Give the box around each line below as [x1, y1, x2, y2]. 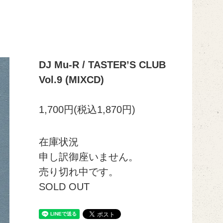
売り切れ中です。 [38, 166, 118, 177]
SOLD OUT [38, 181, 90, 192]
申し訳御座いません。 [38, 151, 138, 162]
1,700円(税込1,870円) [38, 104, 135, 115]
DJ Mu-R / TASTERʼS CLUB [38, 59, 166, 70]
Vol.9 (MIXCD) [38, 74, 104, 85]
